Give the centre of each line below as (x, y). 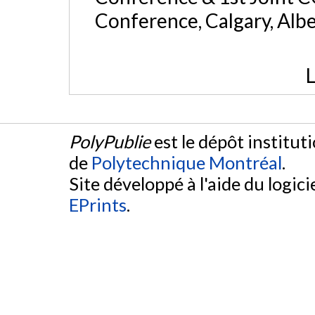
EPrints (98, 205)
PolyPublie (110, 142)
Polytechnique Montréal (187, 163)
